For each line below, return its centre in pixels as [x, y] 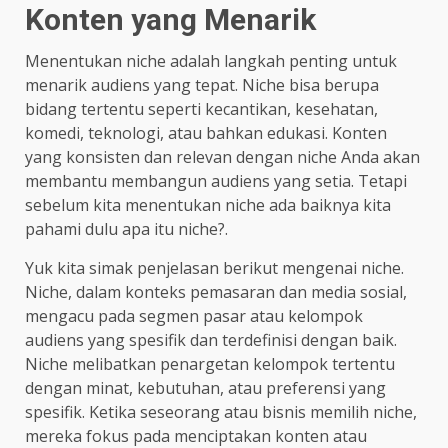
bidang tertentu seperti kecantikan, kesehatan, [201, 109]
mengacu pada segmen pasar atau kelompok [194, 316]
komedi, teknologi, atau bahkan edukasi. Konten [206, 133]
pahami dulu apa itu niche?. [126, 229]
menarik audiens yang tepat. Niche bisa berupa [202, 85]
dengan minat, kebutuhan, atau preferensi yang [205, 388]
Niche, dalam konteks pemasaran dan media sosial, [216, 292]
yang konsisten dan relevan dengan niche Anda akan [222, 157]
